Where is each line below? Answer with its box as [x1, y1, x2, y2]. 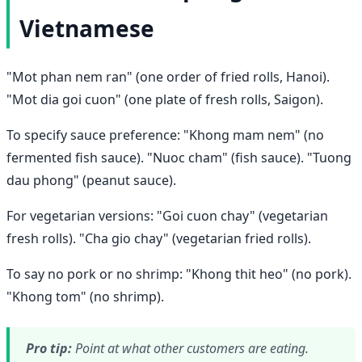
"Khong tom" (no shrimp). [6, 287, 164, 305]
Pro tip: [26, 339, 72, 357]
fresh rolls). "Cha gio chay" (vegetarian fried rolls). [6, 229, 311, 247]
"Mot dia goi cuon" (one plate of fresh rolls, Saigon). [6, 90, 323, 108]
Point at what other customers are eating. [72, 339, 309, 357]
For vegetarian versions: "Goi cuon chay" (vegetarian [6, 206, 328, 225]
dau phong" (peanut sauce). [6, 170, 176, 189]
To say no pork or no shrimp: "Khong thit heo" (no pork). [6, 264, 351, 283]
